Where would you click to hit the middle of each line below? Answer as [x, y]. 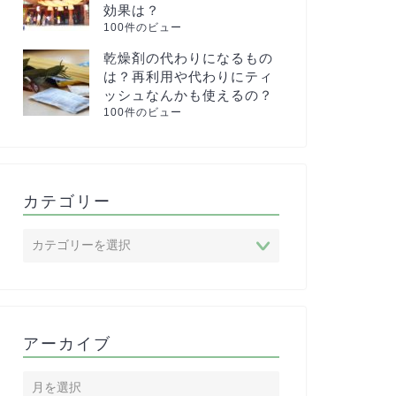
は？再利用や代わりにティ [188, 76]
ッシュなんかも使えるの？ [188, 95]
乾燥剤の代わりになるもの [188, 58]
